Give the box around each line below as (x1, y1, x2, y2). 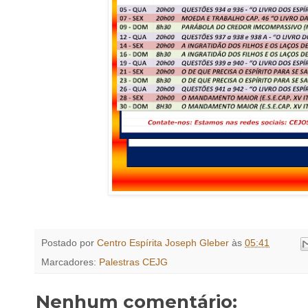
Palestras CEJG (99, 256, 168, 268)
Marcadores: (41, 256, 99, 268)
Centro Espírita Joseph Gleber (97, 237, 229, 249)
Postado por (41, 237, 97, 249)
